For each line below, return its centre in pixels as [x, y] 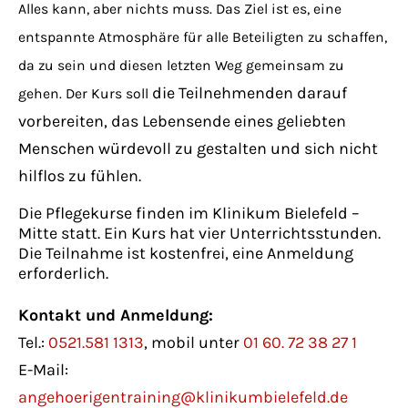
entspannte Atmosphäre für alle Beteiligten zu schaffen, [203, 38]
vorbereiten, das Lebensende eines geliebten [182, 122]
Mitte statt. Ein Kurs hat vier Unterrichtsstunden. [199, 234]
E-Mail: [43, 370]
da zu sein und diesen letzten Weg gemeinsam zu [181, 66]
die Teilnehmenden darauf [250, 93]
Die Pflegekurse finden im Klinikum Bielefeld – [189, 214]
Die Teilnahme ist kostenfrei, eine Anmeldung [186, 254]
